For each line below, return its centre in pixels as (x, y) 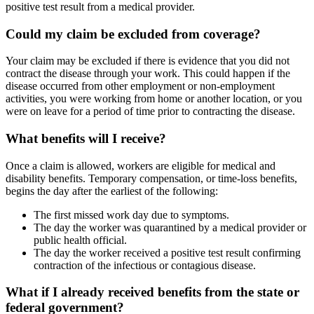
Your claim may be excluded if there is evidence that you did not (148, 61)
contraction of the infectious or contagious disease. (145, 265)
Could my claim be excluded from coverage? (133, 34)
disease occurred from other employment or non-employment (140, 86)
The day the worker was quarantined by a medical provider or (170, 227)
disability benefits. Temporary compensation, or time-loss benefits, (151, 178)
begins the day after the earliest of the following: (112, 191)
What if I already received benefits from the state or (152, 292)
